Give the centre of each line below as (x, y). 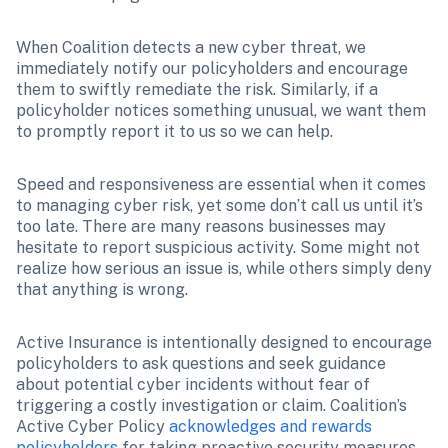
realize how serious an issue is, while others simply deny (224, 268)
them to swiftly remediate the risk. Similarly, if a (197, 89)
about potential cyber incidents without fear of (193, 384)
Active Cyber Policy (92, 426)
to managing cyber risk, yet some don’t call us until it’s (219, 205)
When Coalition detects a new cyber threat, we (191, 47)
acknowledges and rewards (270, 426)
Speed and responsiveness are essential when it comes (221, 184)
